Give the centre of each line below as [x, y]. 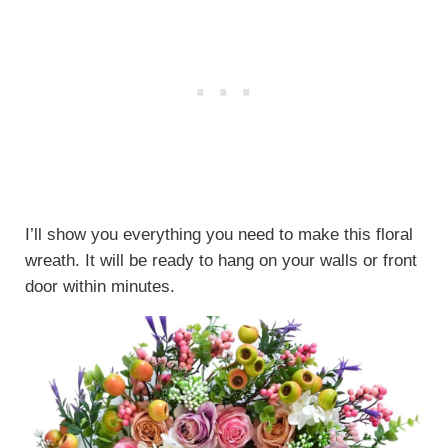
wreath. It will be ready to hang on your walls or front [220, 261]
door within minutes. [102, 287]
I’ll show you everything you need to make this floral [218, 235]
